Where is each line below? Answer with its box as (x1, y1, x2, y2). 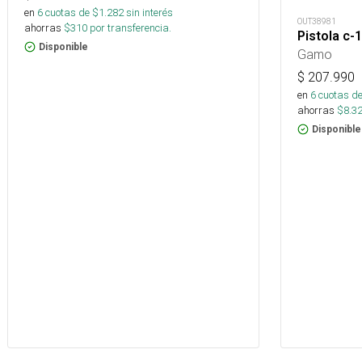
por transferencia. (87, 20, 171, 35)
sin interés (126, 5, 173, 19)
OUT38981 (297, 15, 336, 27)
